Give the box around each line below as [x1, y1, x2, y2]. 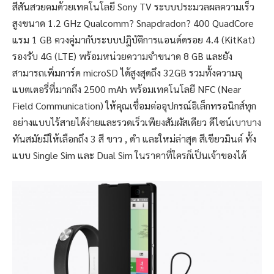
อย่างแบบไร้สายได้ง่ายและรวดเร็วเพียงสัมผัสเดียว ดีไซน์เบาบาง [12, 115, 261, 128]
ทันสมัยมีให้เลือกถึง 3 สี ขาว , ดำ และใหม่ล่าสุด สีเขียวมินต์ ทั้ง [12, 131, 256, 145]
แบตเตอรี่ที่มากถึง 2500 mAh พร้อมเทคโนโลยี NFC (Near [12, 82, 241, 95]
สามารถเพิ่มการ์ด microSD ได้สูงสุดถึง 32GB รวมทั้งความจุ [12, 65, 242, 79]
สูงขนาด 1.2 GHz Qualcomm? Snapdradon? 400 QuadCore [12, 16, 254, 29]
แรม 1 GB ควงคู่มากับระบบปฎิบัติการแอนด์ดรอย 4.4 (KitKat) [12, 32, 255, 46]
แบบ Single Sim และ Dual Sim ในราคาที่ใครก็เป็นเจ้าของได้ [12, 148, 246, 161]
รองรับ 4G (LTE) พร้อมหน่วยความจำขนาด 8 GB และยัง [12, 49, 232, 62]
